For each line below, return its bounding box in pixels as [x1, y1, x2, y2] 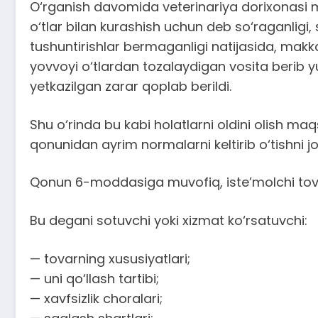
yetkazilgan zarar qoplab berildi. [30, 77, 231, 96]
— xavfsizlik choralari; [30, 289, 163, 307]
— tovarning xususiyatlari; [30, 249, 190, 268]
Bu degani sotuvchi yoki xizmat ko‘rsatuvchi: [30, 211, 307, 229]
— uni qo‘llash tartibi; [30, 269, 159, 287]
